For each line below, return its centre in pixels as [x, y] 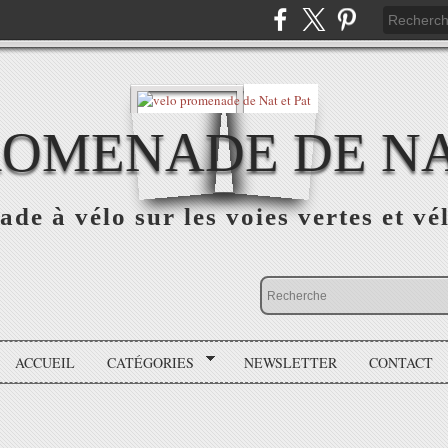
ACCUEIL [45, 362]
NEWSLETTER [290, 362]
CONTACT [400, 362]
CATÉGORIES [151, 362]
